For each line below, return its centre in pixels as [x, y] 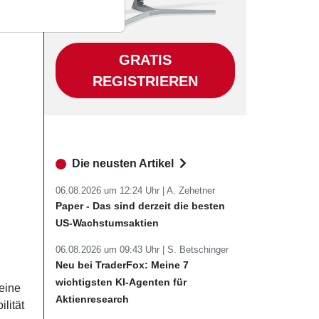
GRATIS [145, 60]
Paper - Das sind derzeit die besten [140, 206]
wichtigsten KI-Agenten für [121, 282]
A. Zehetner [191, 190]
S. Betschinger [198, 250]
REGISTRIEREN [145, 81]
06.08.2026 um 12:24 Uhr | [111, 190]
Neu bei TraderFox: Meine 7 [122, 265]
